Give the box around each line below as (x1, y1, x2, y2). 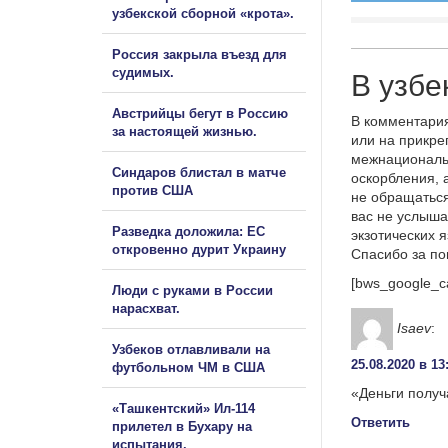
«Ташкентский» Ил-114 (112, 400, 255, 416)
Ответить (351, 414, 410, 430)
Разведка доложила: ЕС (112, 223, 265, 239)
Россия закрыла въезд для (112, 46, 287, 62)
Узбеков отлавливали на (112, 341, 270, 357)
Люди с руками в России (112, 282, 273, 298)
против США (112, 182, 193, 198)
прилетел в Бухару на (112, 418, 252, 434)
